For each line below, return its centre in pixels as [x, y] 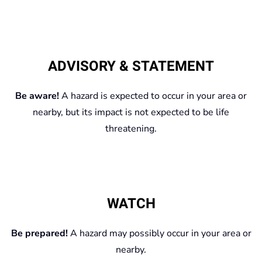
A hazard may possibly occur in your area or [159, 233]
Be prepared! [39, 233]
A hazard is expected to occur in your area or [153, 96]
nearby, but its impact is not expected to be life [131, 112]
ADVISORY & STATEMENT [131, 66]
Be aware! [37, 96]
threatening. [131, 128]
